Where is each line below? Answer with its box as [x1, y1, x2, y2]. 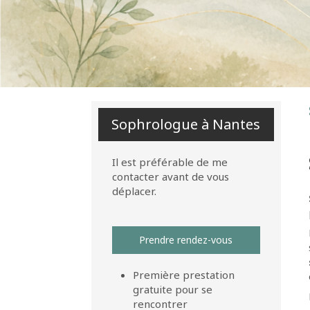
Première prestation [133, 268, 235, 282]
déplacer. [112, 184, 156, 198]
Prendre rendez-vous [139, 233, 233, 246]
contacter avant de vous [112, 170, 229, 183]
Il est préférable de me [112, 155, 228, 169]
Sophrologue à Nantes [111, 115, 261, 134]
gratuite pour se [133, 282, 212, 296]
